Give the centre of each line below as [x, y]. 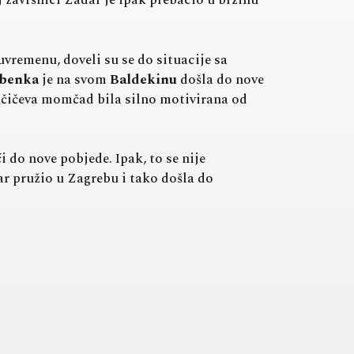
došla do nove [220, 79]
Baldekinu [143, 79]
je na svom [74, 79]
